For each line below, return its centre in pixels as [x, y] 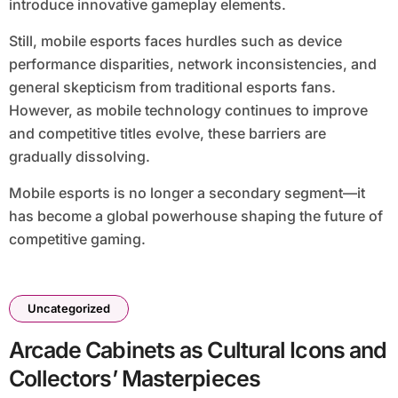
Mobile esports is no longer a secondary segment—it [187, 193]
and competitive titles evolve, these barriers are [167, 134]
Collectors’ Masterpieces [134, 379]
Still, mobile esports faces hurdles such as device [175, 41]
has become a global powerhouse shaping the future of [195, 216]
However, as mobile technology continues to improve [188, 111]
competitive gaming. [77, 239]
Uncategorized [68, 309]
